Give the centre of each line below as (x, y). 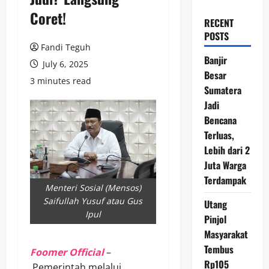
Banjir (215, 60)
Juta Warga (225, 165)
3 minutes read (61, 81)
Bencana (220, 120)
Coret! (48, 18)
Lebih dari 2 (227, 150)
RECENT (219, 23)
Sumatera (222, 90)
